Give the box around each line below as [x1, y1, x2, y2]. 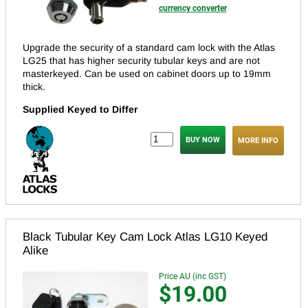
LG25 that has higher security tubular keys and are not [23, 55, 260, 67]
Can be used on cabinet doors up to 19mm [85, 68, 271, 80]
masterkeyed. [23, 68, 85, 80]
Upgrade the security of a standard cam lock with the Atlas [23, 42, 275, 54]
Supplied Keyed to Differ [23, 104, 137, 115]
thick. [23, 81, 45, 93]
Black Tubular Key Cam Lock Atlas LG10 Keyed [23, 230, 267, 244]
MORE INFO [238, 136, 278, 146]
